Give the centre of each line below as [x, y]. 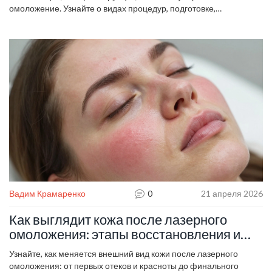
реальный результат [71, 249]
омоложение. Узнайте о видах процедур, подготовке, [112, 8]
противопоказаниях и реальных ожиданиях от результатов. [125, 21]
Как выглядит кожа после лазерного [118, 220]
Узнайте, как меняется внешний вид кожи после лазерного [124, 254]
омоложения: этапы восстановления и [125, 234]
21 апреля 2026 [232, 194]
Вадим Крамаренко [47, 194]
